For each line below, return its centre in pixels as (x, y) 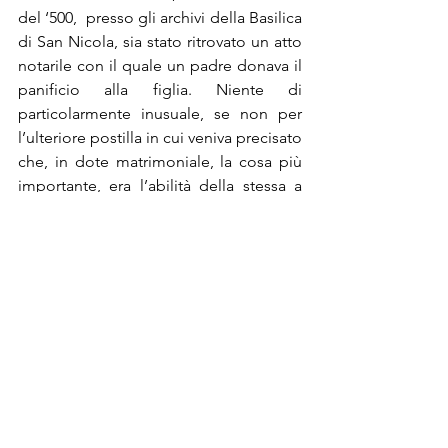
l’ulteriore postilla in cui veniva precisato (160, 138)
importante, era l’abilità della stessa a (160, 186)
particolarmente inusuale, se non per (160, 114)
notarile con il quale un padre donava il (160, 66)
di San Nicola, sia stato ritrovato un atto (160, 42)
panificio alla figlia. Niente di (160, 90)
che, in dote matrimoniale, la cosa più (160, 162)
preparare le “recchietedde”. (120, 210)
